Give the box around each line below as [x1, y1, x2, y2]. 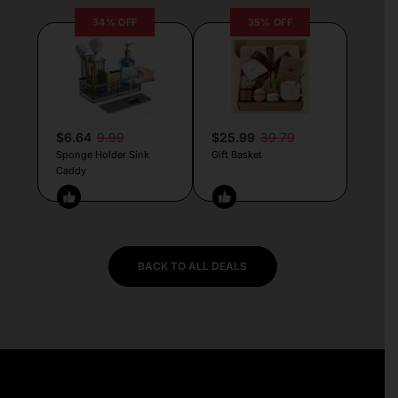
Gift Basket [211, 147, 262, 161]
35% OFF [247, 15, 293, 28]
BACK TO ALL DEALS [138, 259, 247, 273]
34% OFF [92, 15, 138, 28]
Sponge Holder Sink [55, 147, 149, 161]
